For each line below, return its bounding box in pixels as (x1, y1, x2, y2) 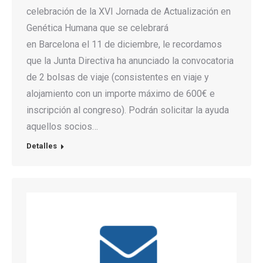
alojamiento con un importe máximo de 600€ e (26, 88, 215, 99)
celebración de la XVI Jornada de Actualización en (26, 6, 231, 17)
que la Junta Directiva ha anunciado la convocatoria (26, 55, 234, 66)
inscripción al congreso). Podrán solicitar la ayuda (26, 104, 229, 116)
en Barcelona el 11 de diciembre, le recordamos (26, 39, 222, 50)
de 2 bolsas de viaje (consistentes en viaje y (26, 72, 209, 83)
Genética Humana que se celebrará (26, 22, 168, 33)
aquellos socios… (26, 121, 98, 132)
